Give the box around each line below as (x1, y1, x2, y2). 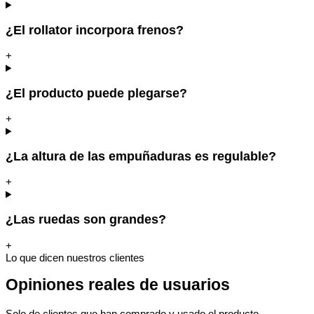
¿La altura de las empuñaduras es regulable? (6, 149, 276, 163)
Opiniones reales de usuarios (6, 276, 230, 294)
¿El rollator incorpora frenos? (6, 22, 184, 37)
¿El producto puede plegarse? (6, 86, 187, 100)
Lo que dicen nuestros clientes (6, 251, 144, 264)
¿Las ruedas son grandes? (6, 212, 166, 227)
